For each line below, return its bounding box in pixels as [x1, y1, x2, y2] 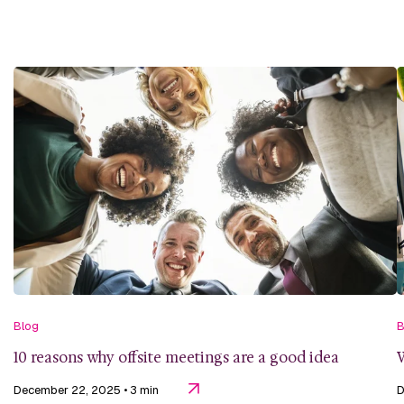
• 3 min [124, 381, 161, 398]
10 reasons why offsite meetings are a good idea [14, 347, 339, 367]
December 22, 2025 [14, 381, 124, 398]
